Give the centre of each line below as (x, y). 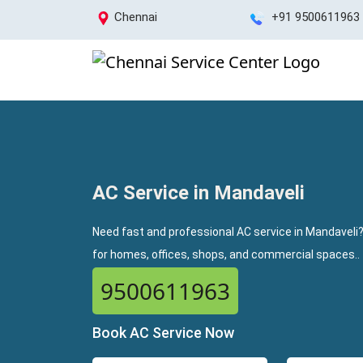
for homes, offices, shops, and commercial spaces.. (226, 254)
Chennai (136, 17)
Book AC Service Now (163, 333)
